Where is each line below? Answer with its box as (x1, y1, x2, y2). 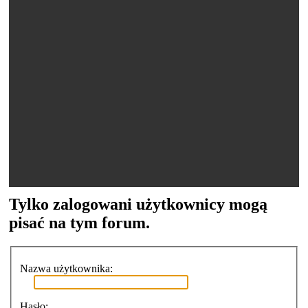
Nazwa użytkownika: (20, 262, 113, 274)
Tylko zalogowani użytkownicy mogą (9, 195, 267, 213)
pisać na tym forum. (9, 214, 150, 232)
